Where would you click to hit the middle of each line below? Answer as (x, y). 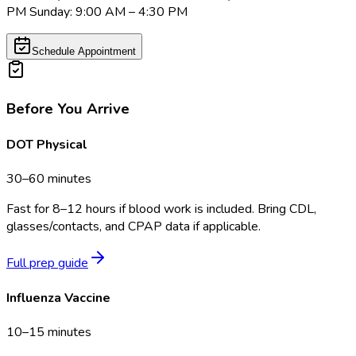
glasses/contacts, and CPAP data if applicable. (133, 227)
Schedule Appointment (84, 52)
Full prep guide (47, 263)
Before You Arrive (68, 108)
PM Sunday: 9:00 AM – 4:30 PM (97, 12)
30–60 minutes (49, 179)
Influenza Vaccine (58, 298)
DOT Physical (47, 145)
